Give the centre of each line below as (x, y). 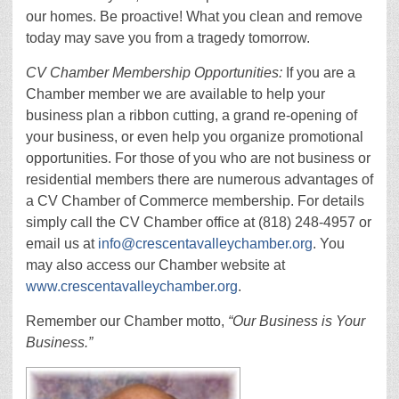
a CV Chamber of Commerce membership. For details (195, 201)
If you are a (319, 73)
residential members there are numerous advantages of (199, 180)
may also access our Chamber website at (155, 265)
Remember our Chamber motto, (127, 322)
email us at (62, 244)
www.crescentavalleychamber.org (132, 287)
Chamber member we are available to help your (175, 94)
